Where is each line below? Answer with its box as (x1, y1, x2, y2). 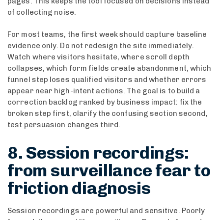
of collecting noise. (7, 7, 76, 17)
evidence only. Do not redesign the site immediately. (7, 41, 194, 51)
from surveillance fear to (7, 160, 211, 181)
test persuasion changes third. (7, 120, 121, 130)
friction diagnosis (7, 177, 151, 198)
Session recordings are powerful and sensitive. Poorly (7, 206, 205, 216)
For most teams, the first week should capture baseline (7, 30, 207, 39)
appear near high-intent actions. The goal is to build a (7, 86, 200, 96)
